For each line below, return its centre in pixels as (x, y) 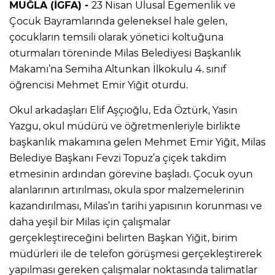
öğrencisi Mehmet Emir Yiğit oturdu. (99, 85)
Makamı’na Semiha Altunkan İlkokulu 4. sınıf (118, 69)
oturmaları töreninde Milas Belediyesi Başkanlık (125, 53)
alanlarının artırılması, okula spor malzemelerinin (127, 190)
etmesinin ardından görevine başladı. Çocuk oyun (131, 174)
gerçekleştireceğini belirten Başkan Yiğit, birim (123, 238)
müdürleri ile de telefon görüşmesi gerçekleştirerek (136, 254)
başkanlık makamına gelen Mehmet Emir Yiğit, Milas (137, 142)
